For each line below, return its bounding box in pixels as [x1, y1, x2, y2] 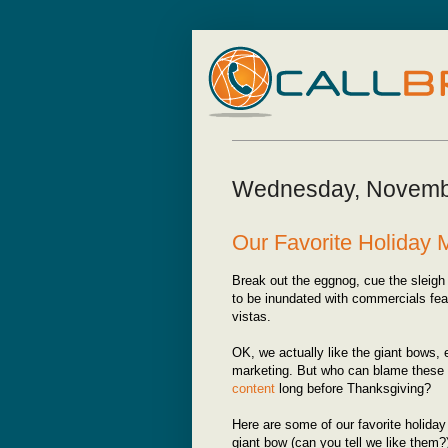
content [232, 380, 275, 396]
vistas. [232, 308, 271, 324]
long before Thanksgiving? [275, 380, 431, 396]
